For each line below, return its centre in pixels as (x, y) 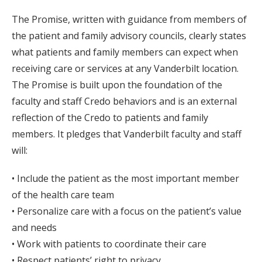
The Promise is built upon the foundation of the (117, 85)
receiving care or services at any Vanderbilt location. (125, 69)
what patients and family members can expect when (125, 52)
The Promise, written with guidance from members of (129, 20)
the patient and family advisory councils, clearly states (129, 36)
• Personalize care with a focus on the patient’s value (127, 211)
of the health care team (63, 195)
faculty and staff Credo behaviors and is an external (124, 101)
